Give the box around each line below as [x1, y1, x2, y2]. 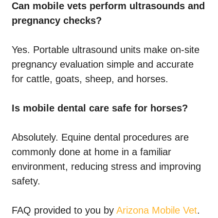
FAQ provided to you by [12, 205, 116, 216]
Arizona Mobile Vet [116, 205, 197, 216]
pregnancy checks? [12, 15, 102, 26]
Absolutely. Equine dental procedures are [12, 132, 189, 143]
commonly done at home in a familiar [12, 146, 171, 158]
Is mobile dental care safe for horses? [12, 103, 188, 114]
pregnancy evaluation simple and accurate [12, 59, 194, 70]
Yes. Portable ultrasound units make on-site [12, 44, 200, 55]
